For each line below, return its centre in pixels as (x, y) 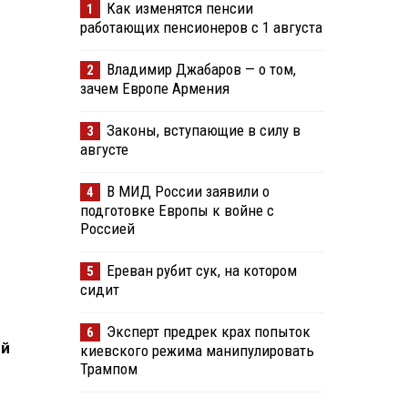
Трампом (108, 369)
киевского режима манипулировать (197, 351)
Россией (107, 229)
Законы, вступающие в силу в (203, 131)
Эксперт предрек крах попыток (208, 332)
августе (104, 150)
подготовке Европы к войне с (177, 211)
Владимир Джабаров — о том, (201, 70)
